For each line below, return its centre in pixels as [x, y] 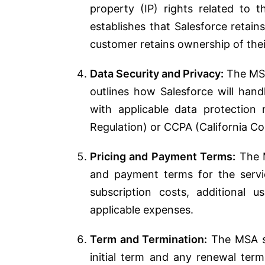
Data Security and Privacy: [157, 73]
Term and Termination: [149, 239]
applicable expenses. [142, 209]
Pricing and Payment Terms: [163, 156]
